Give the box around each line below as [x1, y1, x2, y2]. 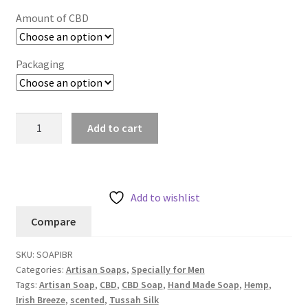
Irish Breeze [15, 294, 65, 307]
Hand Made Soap [167, 278, 239, 291]
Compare [31, 214, 76, 228]
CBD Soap [121, 278, 163, 291]
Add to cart [87, 120, 143, 135]
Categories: [15, 263, 66, 276]
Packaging [15, 57, 65, 71]
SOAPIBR [36, 248, 73, 261]
